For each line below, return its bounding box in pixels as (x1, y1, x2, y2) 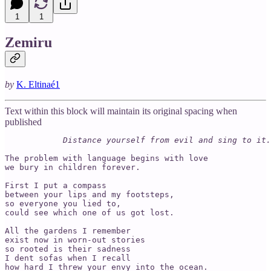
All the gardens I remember (5, 226, 131, 236)
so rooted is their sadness (5, 244, 131, 254)
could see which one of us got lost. (5, 208, 174, 218)
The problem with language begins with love (5, 154, 208, 163)
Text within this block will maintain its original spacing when (5, 106, 237, 117)
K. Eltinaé (16, 79, 55, 90)
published (5, 117, 42, 128)
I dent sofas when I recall (5, 253, 131, 263)
